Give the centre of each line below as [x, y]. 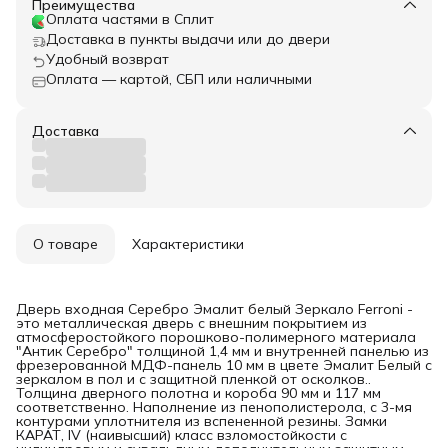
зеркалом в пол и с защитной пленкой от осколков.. [193, 379]
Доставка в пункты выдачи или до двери [188, 39]
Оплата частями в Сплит [130, 19]
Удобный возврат [107, 59]
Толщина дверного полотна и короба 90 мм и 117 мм [198, 393]
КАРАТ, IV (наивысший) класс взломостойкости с [181, 435]
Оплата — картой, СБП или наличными [179, 79]
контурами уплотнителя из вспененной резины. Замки [201, 421]
